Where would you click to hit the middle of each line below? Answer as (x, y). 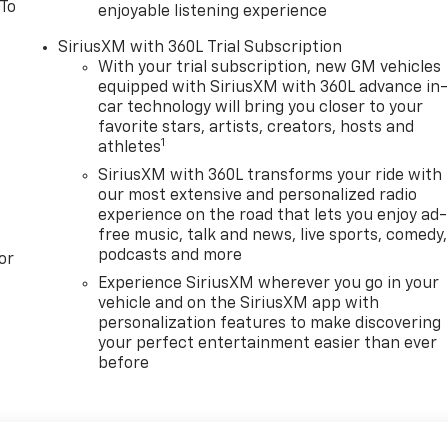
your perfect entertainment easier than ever (268, 343)
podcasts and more (170, 255)
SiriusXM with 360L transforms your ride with (270, 175)
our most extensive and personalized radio (258, 195)
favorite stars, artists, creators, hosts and (256, 127)
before (124, 363)
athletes (130, 147)
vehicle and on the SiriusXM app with (239, 303)
